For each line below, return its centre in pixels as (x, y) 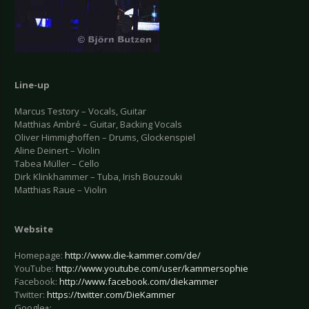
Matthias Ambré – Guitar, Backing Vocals (98, 124)
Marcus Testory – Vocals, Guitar (80, 111)
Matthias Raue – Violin (61, 190)
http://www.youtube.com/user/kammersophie (152, 269)
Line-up (32, 85)
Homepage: (40, 256)
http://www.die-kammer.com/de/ (133, 256)
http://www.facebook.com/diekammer (139, 282)
